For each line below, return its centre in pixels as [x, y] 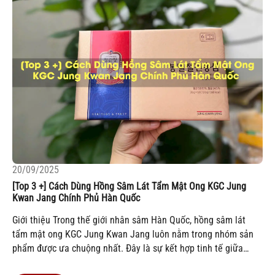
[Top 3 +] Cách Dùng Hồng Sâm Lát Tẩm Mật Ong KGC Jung [129, 187]
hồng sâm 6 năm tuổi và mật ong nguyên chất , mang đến [126, 263]
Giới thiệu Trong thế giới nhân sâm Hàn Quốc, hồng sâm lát [129, 220]
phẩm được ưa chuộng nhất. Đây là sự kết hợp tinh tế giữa [128, 249]
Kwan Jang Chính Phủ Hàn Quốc [76, 198]
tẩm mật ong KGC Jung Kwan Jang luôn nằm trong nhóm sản [133, 234]
